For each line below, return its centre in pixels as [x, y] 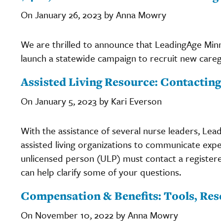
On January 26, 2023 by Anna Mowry [93, 14]
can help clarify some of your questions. [101, 172]
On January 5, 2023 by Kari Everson [91, 101]
